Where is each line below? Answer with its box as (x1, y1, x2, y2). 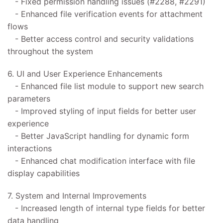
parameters (7, 93, 50, 104)
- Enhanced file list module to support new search (7, 81, 204, 91)
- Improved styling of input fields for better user (7, 106, 196, 116)
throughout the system (7, 46, 93, 56)
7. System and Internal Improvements (7, 190, 146, 201)
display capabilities (7, 168, 80, 178)
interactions (7, 143, 52, 153)
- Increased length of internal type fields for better (7, 203, 205, 213)
